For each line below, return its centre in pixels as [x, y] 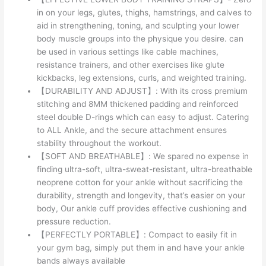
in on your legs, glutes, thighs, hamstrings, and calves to [145, 13]
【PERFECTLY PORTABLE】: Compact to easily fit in [137, 235]
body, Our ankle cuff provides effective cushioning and [142, 209]
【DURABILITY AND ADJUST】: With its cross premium [142, 91]
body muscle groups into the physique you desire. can [140, 39]
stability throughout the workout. [99, 143]
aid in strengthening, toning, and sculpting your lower [138, 26]
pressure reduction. [74, 222]
